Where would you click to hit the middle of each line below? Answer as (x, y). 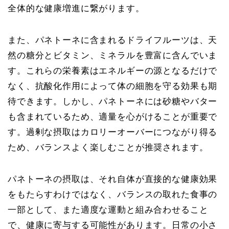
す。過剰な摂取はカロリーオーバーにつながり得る (113, 132)
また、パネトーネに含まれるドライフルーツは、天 (113, 40)
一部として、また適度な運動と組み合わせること (108, 210)
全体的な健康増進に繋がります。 (76, 8)
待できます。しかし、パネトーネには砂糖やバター (113, 101)
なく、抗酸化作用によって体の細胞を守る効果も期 (113, 86)
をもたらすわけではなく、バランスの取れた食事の (113, 194)
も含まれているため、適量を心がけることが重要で (113, 117)
